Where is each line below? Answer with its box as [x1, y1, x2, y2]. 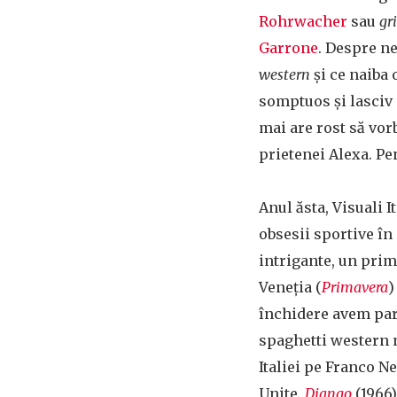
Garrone [259, 39, 318, 57]
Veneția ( [259, 278, 322, 296]
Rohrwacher [259, 12, 347, 30]
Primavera [322, 278, 388, 296]
